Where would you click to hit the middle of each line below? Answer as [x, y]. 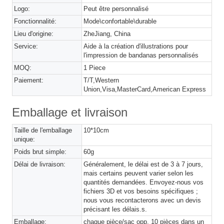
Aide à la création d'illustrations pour [136, 46]
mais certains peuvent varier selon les [139, 173]
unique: [24, 139]
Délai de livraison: [40, 164]
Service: [26, 46]
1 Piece [95, 68]
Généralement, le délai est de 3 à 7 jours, [143, 164]
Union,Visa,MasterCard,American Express [145, 89]
